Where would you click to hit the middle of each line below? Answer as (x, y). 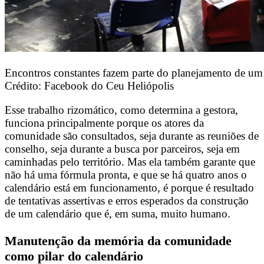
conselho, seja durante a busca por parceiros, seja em (122, 148)
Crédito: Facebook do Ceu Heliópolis (89, 85)
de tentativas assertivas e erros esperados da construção (127, 200)
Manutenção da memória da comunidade (118, 241)
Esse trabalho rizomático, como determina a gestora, (121, 110)
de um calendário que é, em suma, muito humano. (118, 213)
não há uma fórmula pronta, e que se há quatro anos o (126, 174)
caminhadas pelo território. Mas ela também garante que (130, 161)
